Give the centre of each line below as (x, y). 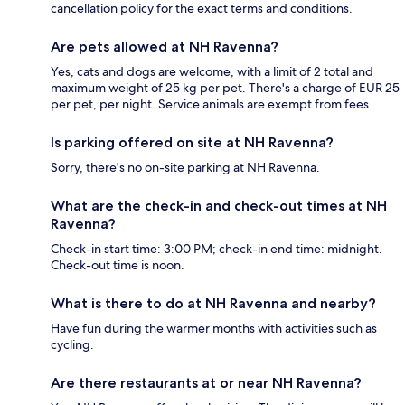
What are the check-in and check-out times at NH (219, 205)
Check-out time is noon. (118, 264)
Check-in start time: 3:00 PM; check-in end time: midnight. (217, 248)
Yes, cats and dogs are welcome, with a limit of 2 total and (212, 71)
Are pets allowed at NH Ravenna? (165, 46)
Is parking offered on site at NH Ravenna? (192, 142)
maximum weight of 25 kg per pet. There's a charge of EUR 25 (225, 87)
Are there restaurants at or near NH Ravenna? (206, 382)
